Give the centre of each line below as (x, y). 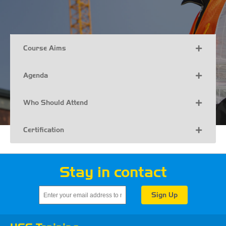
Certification (43, 130)
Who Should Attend (55, 102)
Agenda (35, 75)
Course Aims (44, 48)
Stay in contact (113, 173)
